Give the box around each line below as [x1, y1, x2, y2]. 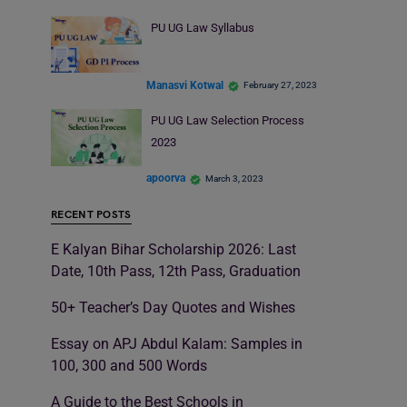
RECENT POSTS [51, 207, 132, 222]
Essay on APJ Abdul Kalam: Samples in [51, 334, 303, 352]
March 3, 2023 [205, 173, 263, 184]
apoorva [146, 172, 185, 185]
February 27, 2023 [243, 80, 317, 91]
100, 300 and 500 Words [51, 356, 207, 374]
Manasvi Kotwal [146, 78, 223, 92]
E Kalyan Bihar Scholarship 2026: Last [51, 240, 296, 258]
